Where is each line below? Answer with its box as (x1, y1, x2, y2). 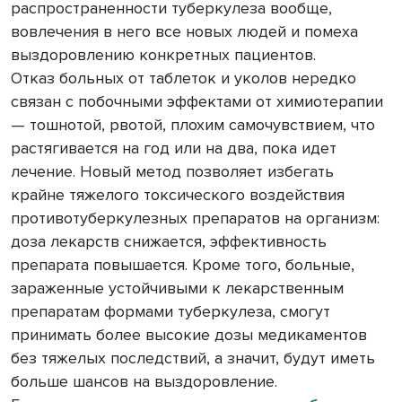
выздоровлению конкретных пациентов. (11, 45, 316, 66)
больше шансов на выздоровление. (11, 371, 277, 392)
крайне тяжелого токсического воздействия (11, 185, 345, 205)
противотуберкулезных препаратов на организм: (11, 208, 380, 229)
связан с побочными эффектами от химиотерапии (11, 92, 383, 112)
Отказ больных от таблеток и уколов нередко (11, 68, 356, 89)
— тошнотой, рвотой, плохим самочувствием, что (11, 115, 375, 135)
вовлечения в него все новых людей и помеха (11, 22, 358, 42)
